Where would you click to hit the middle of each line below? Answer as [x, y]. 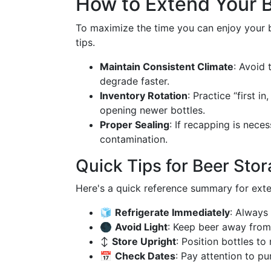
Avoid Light [141, 227]
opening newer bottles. [152, 110]
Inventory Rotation [144, 96]
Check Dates [145, 256]
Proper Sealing [135, 125]
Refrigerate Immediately [172, 212]
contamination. [134, 139]
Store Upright [144, 241]
